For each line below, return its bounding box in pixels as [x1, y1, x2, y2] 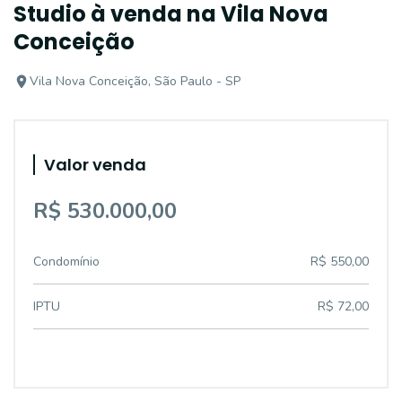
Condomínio [33, 253, 100, 270]
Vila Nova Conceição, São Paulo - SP [30, 73, 240, 90]
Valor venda [44, 153, 146, 176]
